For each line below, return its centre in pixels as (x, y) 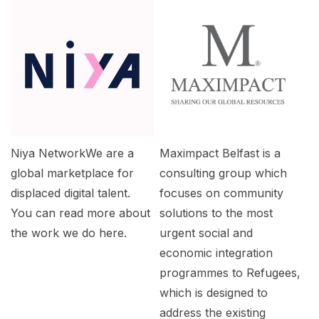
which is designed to (213, 292)
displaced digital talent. (70, 193)
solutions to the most (216, 213)
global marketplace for (72, 173)
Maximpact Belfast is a (220, 153)
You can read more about (80, 213)
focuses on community (221, 193)
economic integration (216, 252)
